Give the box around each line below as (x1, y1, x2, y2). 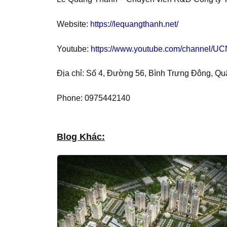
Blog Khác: (57, 131, 105, 142)
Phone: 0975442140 (57, 94, 130, 103)
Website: (57, 19, 90, 28)
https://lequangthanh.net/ (90, 19, 178, 28)
